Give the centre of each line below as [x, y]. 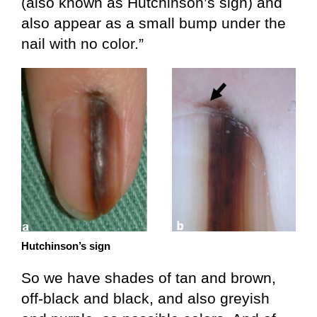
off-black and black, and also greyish [145, 299]
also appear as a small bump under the [154, 23]
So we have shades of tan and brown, [149, 278]
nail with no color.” [82, 43]
